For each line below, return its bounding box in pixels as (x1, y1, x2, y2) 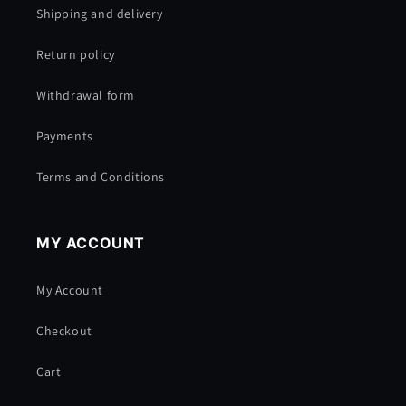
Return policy (36, 46, 115, 63)
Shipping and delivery (36, 5, 163, 22)
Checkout (36, 323, 92, 339)
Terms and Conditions (36, 169, 165, 185)
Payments (36, 128, 93, 144)
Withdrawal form (36, 87, 135, 103)
